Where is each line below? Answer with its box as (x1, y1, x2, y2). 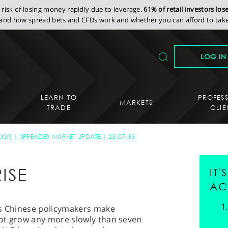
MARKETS (119, 98, 153, 106)
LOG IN (200, 52, 227, 61)
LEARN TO (40, 93, 77, 101)
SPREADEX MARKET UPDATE (19, 133, 101, 140)
